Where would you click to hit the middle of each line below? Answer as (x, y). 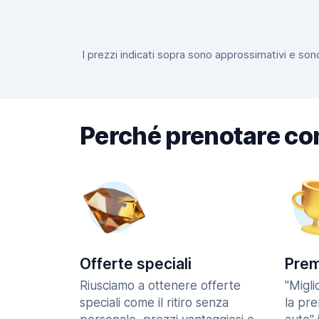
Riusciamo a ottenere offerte (160, 286)
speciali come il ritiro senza (154, 303)
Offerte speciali (136, 264)
